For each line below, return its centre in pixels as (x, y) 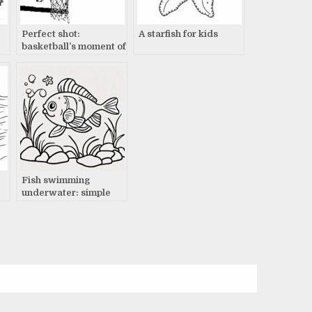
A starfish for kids (178, 33)
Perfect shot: (51, 33)
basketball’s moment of (74, 46)
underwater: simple (66, 192)
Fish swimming (56, 180)
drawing (41, 205)
